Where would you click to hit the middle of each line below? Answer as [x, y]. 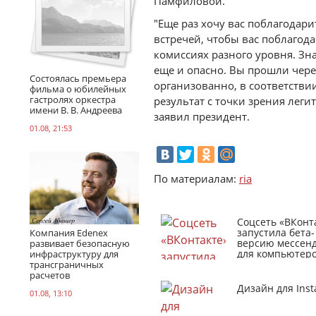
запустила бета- [276, 232]
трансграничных [67, 264]
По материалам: [196, 178]
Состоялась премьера [78, 78]
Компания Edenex [69, 232]
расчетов [50, 275]
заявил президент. [202, 116]
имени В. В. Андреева [76, 110]
